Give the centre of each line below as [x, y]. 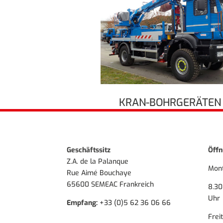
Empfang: [82, 203]
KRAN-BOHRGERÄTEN [170, 102]
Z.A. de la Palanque [98, 161]
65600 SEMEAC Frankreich [111, 184]
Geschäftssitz [89, 150]
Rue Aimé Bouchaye [99, 173]
